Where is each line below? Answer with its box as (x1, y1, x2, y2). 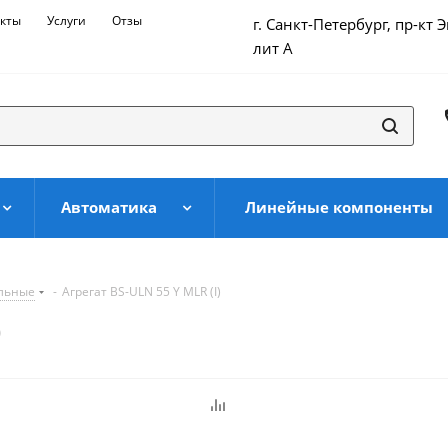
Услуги (47, 12, 86, 29)
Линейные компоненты (245, 197, 433, 217)
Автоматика (60, 197, 157, 217)
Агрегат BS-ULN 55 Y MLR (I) (62, 283, 221, 300)
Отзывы (112, 12, 158, 29)
